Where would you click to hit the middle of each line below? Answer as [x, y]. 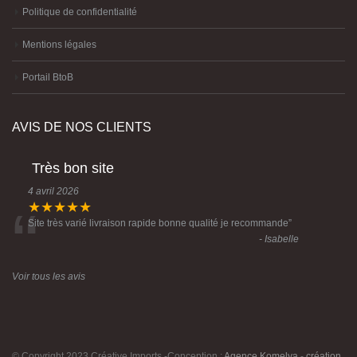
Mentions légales [59, 44]
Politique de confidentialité [80, 11]
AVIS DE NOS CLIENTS [82, 126]
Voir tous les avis [49, 276]
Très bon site [73, 168]
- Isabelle [279, 238]
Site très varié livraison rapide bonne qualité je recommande [158, 222]
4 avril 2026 [53, 190]
